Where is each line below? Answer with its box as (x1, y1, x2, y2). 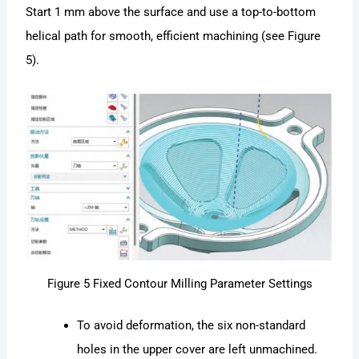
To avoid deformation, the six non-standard (77, 317, 306, 333)
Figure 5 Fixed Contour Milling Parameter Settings (46, 276, 313, 291)
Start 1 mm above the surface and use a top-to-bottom (26, 5, 317, 20)
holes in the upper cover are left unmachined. (77, 341, 318, 357)
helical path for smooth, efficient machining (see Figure (26, 29, 321, 44)
